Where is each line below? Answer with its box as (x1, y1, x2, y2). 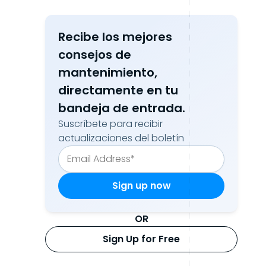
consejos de (58, 46, 131, 63)
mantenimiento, (58, 64, 157, 81)
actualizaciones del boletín (58, 131, 184, 145)
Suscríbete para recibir (58, 117, 163, 131)
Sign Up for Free (103, 232, 180, 246)
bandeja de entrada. (58, 100, 185, 116)
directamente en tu (58, 82, 178, 99)
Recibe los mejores (58, 28, 172, 45)
